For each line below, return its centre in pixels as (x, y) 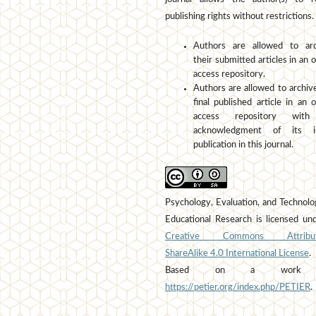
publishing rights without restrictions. (239, 17)
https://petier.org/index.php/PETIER (238, 288)
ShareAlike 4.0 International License (237, 254)
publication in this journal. (243, 145)
